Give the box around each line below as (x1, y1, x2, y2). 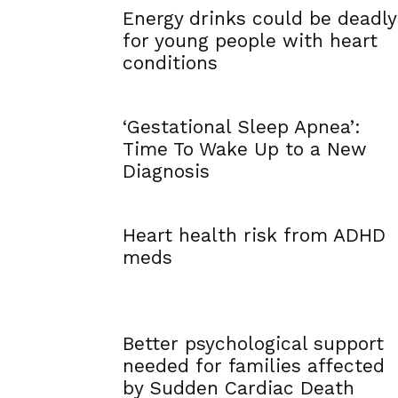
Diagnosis (123, 160, 210, 182)
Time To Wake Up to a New (123, 138, 367, 160)
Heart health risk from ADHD (123, 224, 386, 246)
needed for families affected (123, 354, 385, 377)
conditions (123, 52, 218, 74)
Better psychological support (123, 332, 384, 354)
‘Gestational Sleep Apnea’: (123, 115, 361, 138)
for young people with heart (123, 29, 378, 52)
